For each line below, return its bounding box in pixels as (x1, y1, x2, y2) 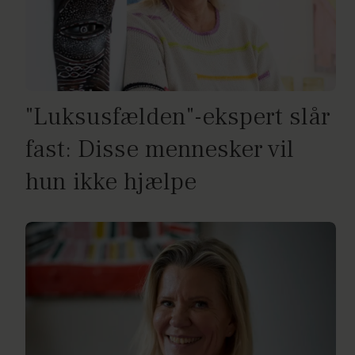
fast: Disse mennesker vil (25, 133, 294, 166)
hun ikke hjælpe (25, 166, 197, 199)
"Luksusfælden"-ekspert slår (25, 101, 330, 134)
